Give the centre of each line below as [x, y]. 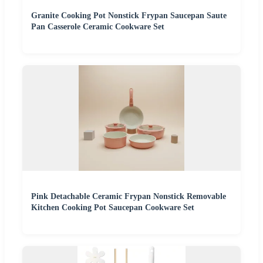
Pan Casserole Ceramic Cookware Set [98, 26]
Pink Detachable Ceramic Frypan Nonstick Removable [129, 196]
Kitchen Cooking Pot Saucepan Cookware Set [113, 207]
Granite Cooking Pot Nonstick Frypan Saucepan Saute [129, 15]
